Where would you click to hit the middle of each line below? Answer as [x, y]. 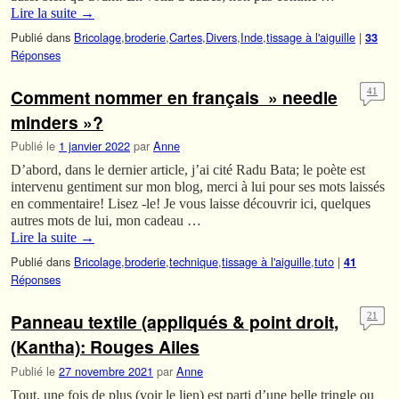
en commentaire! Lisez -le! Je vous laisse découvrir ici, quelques [191, 204]
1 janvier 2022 [94, 146]
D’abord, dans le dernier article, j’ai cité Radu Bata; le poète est [188, 170]
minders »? [57, 122]
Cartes [186, 37]
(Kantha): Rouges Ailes [105, 347]
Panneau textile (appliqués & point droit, [175, 322]
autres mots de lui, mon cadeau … [106, 221]
